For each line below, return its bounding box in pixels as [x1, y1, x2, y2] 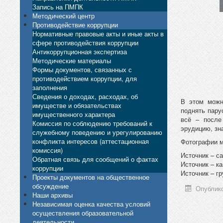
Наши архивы [32, 190, 73, 200]
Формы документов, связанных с [32, 64, 132, 74]
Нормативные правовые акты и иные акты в [32, 28, 164, 38]
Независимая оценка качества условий [32, 199, 150, 209]
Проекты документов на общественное [32, 172, 149, 182]
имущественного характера [32, 109, 115, 119]
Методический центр [32, 10, 95, 20]
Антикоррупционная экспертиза [32, 46, 127, 56]
